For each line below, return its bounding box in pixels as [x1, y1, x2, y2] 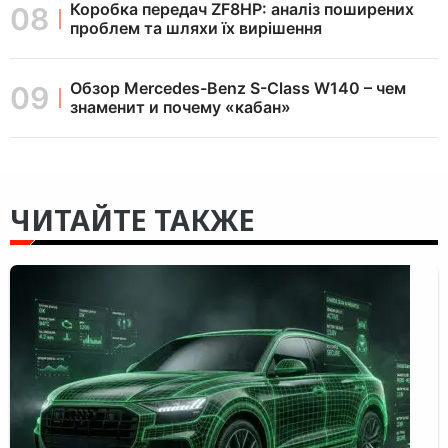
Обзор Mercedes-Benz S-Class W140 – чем [70, 78, 406, 99]
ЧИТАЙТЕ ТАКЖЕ [10, 200, 255, 240]
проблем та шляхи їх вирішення [70, 18, 322, 39]
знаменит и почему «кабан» [70, 97, 291, 118]
